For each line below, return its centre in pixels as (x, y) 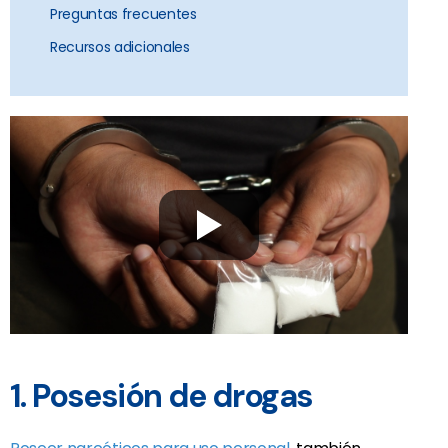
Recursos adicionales (120, 47)
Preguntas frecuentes (123, 14)
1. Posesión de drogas (161, 396)
